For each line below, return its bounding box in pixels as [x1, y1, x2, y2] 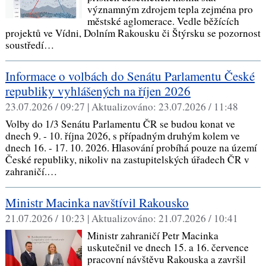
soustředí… [5, 37, 58, 52]
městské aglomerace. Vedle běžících [87, 14, 239, 28]
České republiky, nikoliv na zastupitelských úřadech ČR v [5, 152, 249, 166]
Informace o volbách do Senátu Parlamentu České [5, 67, 255, 84]
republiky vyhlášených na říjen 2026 [5, 82, 191, 99]
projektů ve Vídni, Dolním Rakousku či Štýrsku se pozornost [5, 26, 261, 40]
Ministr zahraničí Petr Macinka [87, 228, 218, 242]
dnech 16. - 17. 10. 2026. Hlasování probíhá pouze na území [5, 140, 257, 154]
